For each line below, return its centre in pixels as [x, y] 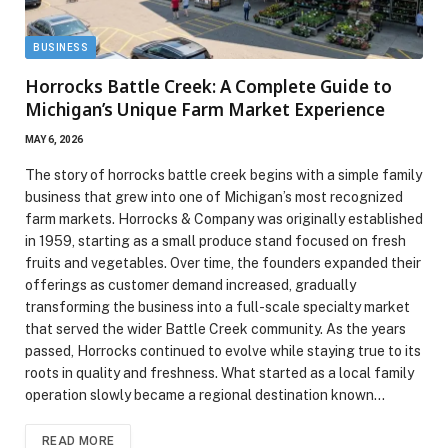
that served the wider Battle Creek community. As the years [215, 329]
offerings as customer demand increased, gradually [190, 285]
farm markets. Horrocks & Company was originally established [224, 219]
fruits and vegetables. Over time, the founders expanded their [223, 263]
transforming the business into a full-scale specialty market [217, 307]
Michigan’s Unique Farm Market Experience [205, 110]
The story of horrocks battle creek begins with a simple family [223, 175]
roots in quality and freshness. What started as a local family [219, 373]
